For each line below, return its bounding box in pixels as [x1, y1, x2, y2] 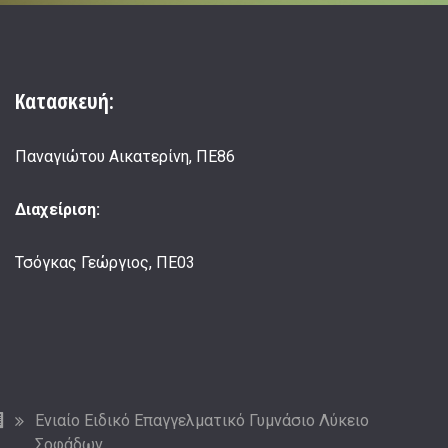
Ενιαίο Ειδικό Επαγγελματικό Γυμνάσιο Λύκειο [35, 411, 369, 431]
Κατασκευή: [15, 86, 114, 115]
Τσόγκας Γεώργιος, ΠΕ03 [15, 253, 195, 272]
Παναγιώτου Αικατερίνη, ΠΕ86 [15, 147, 235, 167]
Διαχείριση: [15, 200, 100, 220]
